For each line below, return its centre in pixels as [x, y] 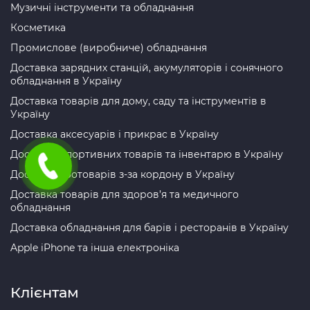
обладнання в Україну [66, 81]
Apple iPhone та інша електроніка [95, 248]
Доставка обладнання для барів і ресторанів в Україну [149, 228]
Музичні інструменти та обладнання [102, 8]
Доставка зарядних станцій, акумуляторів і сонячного [147, 68]
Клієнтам [45, 293]
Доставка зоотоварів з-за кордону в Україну [122, 175]
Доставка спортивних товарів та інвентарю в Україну [147, 155]
